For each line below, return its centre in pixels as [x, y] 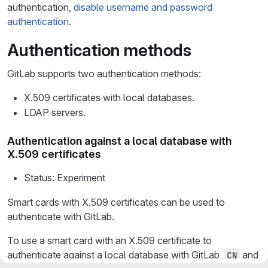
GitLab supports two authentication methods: [104, 74]
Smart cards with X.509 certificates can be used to [116, 202]
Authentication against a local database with [119, 141]
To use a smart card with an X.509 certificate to [109, 240]
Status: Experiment [65, 178]
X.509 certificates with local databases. [109, 98]
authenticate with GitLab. [61, 217]
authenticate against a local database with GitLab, [116, 255]
